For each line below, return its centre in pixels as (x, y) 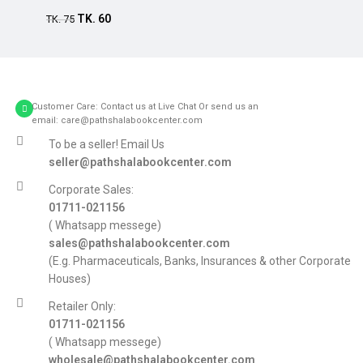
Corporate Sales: (91, 190)
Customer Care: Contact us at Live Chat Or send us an (145, 107)
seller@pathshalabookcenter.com (140, 162)
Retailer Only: (82, 306)
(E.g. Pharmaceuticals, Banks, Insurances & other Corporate (199, 261)
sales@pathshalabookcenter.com (139, 243)
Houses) (69, 279)
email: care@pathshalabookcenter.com (117, 120)
